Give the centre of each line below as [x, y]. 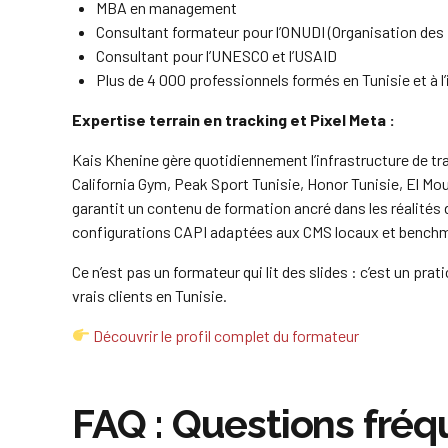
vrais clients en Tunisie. [149, 295]
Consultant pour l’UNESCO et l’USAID [216, 55]
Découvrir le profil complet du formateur [226, 335]
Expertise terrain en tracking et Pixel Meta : [233, 119]
